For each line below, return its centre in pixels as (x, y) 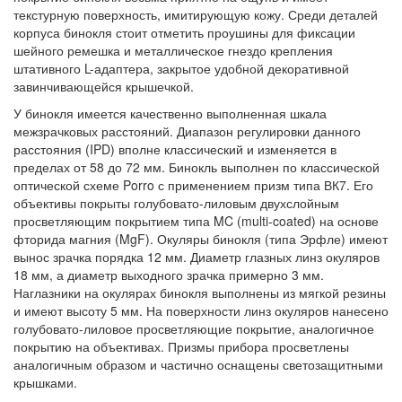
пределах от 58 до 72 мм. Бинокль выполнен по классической (197, 167)
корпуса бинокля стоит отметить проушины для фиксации (184, 33)
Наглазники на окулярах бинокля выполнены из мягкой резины (200, 293)
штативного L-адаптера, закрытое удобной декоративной (181, 69)
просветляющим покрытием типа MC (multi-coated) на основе (196, 221)
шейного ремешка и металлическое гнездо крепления (173, 51)
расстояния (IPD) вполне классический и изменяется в (175, 149)
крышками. (45, 383)
